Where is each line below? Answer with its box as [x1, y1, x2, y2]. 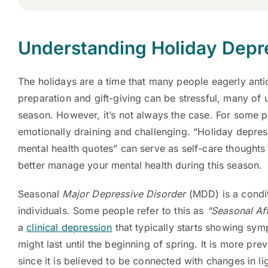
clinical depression [26, 221, 112, 233]
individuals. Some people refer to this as [18, 205, 204, 217]
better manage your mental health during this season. [18, 159, 263, 171]
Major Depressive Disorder [62, 188, 186, 200]
